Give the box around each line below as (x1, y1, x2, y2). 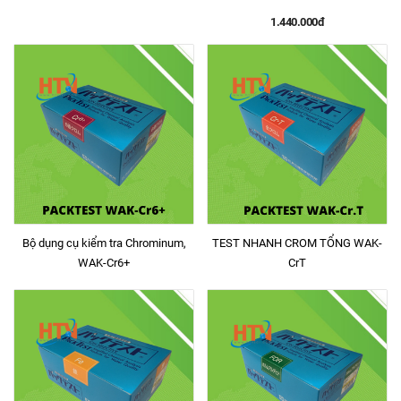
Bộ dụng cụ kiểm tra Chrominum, (21, 236, 186, 250)
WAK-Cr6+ (78, 256, 130, 269)
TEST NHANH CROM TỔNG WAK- (212, 236, 382, 250)
